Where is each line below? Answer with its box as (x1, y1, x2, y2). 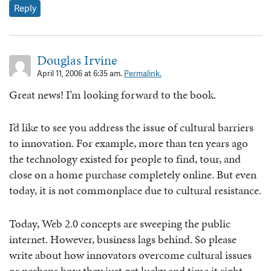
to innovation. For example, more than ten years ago (9, 135, 248, 152)
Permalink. (124, 68, 162, 79)
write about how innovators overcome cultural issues (9, 246, 252, 263)
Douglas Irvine (37, 50, 117, 70)
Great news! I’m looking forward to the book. (9, 86, 216, 103)
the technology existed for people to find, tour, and (9, 151, 241, 168)
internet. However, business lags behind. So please (9, 230, 237, 247)
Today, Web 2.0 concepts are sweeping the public (9, 215, 230, 232)
